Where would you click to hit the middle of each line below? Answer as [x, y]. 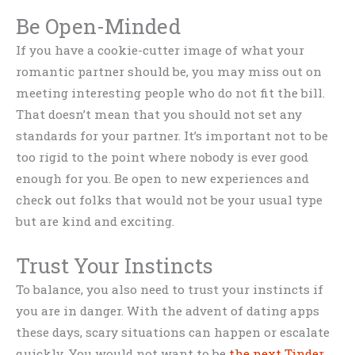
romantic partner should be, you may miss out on [169, 72]
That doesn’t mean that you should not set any [159, 115]
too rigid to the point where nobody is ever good [162, 157]
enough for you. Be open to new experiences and [162, 179]
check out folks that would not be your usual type [169, 200]
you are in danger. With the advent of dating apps [168, 310]
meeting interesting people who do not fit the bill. [170, 93]
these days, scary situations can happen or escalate [173, 332]
